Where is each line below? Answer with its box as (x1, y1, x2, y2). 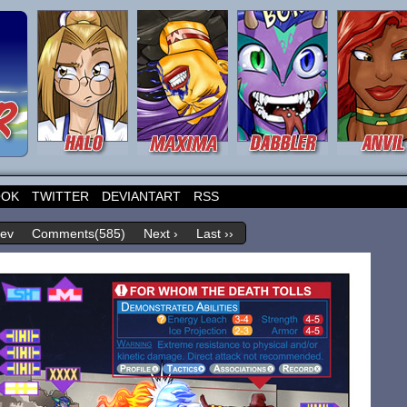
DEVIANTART (102, 189, 181, 203)
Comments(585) (32, 226, 125, 242)
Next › (144, 226, 178, 242)
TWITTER (32, 189, 89, 203)
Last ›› (196, 226, 233, 242)
